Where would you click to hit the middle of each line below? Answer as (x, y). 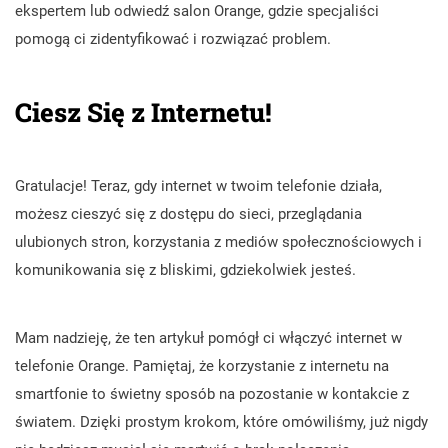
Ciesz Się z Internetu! (143, 111)
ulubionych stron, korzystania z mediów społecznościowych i (218, 241)
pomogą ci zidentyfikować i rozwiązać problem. (173, 38)
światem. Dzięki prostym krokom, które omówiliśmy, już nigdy (221, 421)
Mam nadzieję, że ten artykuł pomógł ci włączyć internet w (208, 337)
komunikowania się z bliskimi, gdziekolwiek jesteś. (185, 269)
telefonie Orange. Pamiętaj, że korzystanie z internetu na (202, 365)
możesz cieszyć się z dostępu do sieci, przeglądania (188, 213)
